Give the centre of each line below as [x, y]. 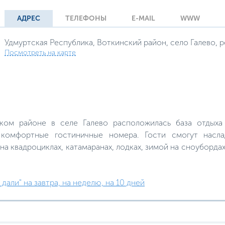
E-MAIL [143, 18]
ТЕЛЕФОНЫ [86, 18]
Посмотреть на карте [40, 52]
